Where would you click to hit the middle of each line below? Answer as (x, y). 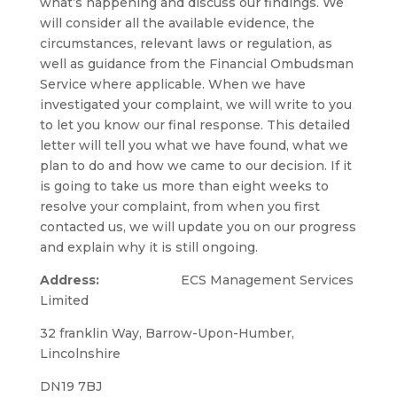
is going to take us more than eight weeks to (184, 186)
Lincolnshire (80, 354)
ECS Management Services (226, 280)
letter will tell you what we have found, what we (194, 145)
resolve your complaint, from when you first (179, 206)
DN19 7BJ (70, 386)
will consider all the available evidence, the (177, 23)
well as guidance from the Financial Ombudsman (196, 64)
